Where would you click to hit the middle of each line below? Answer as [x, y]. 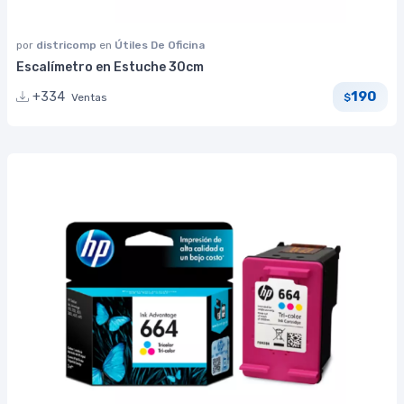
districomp [68, 45]
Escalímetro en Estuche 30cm [110, 67]
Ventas [89, 97]
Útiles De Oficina [160, 45]
